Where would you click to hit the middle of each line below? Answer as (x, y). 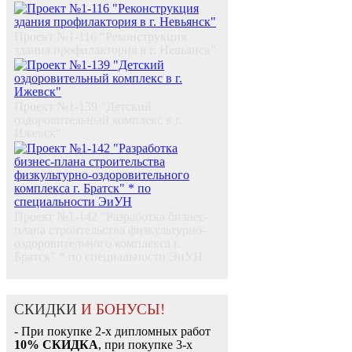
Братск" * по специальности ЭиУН (108, 257)
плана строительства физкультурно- (110, 230)
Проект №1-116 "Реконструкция (100, 37)
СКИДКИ (48, 310)
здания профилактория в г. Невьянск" (115, 50)
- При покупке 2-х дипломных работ (112, 332)
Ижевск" (38, 134)
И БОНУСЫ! (123, 310)
